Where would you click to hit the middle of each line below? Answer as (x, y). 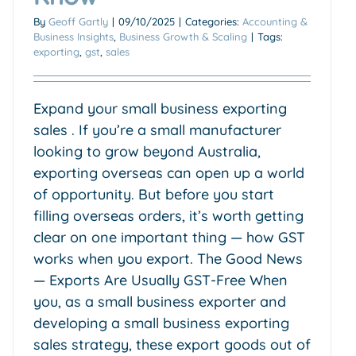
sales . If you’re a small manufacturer (157, 130)
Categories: (214, 21)
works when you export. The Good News (168, 258)
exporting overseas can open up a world (169, 172)
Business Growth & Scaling (183, 36)
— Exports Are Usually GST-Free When (161, 280)
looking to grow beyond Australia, (147, 151)
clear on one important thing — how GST (169, 237)
